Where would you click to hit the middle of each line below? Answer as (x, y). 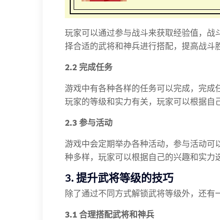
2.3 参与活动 (89, 123)
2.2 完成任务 (89, 67)
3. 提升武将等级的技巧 (119, 178)
